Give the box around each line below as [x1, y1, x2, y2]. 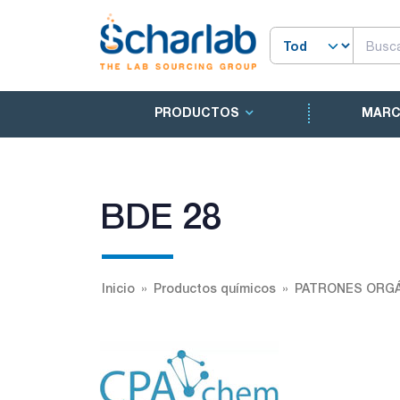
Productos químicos [154, 280, 276, 296]
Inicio [102, 280, 135, 296]
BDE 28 [100, 194, 221, 237]
